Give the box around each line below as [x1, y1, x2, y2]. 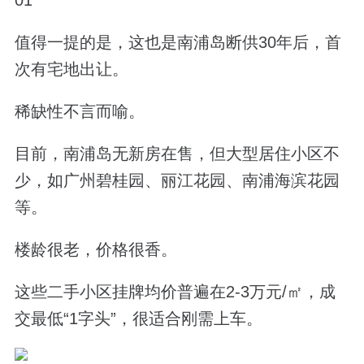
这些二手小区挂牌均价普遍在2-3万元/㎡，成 [14, 283, 336, 301]
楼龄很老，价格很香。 [14, 240, 177, 259]
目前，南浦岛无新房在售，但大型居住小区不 [14, 145, 340, 163]
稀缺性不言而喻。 [14, 102, 145, 120]
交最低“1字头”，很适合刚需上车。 [14, 310, 262, 328]
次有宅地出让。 [14, 59, 128, 78]
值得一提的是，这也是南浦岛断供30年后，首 [14, 32, 341, 51]
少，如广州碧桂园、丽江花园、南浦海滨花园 [14, 171, 340, 190]
